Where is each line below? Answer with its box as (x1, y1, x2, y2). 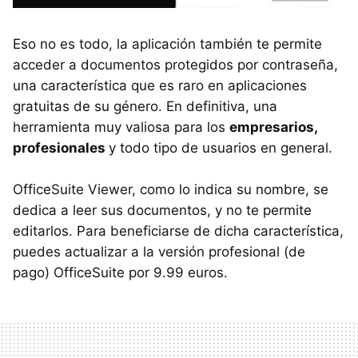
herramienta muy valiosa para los (13, 118, 229, 135)
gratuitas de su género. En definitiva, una (13, 97, 277, 114)
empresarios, (229, 118, 317, 135)
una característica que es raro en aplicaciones (13, 77, 307, 93)
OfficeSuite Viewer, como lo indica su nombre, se (13, 181, 328, 197)
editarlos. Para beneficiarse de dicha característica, (13, 222, 344, 239)
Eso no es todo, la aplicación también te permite (13, 35, 322, 52)
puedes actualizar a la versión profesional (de (13, 243, 305, 260)
